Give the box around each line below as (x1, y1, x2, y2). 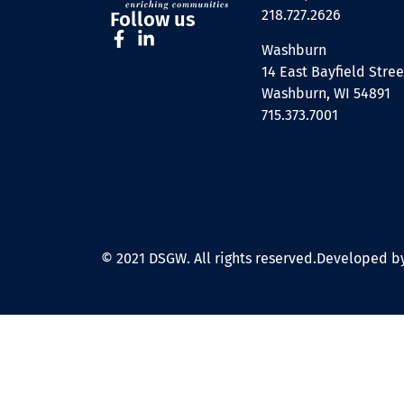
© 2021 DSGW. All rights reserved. (101, 250, 317, 268)
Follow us (110, 7, 196, 32)
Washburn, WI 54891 (262, 84, 390, 102)
